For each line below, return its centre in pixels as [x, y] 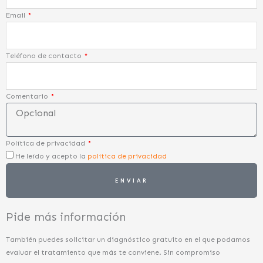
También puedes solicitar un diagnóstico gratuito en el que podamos [128, 239]
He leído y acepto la [51, 156]
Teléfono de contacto [45, 55]
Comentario [28, 96]
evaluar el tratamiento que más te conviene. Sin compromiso [113, 252]
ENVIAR [131, 180]
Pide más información [66, 217]
